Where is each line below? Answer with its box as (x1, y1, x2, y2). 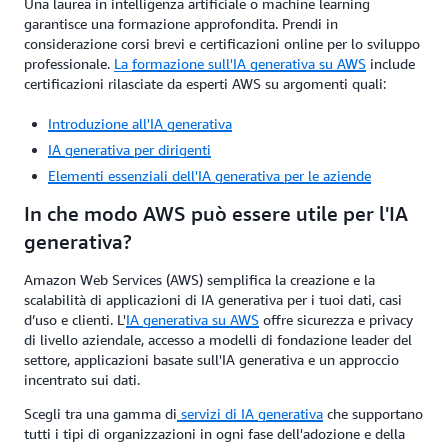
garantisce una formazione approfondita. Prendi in (24, 15, 338, 33)
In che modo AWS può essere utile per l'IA (24, 202, 408, 226)
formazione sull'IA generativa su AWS (132, 55, 366, 73)
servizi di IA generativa (177, 405, 323, 423)
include (366, 55, 415, 73)
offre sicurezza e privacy (259, 311, 413, 329)
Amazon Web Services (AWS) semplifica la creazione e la (24, 271, 375, 289)
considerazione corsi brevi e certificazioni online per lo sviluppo (24, 35, 420, 53)
